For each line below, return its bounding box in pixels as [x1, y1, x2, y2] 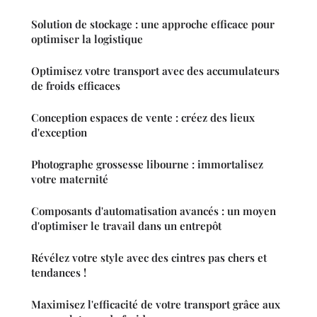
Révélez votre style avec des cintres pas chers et [31, 250, 267, 265]
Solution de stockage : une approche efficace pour [31, 16, 275, 31]
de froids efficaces [31, 78, 120, 93]
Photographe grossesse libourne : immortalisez [31, 156, 263, 171]
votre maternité [31, 171, 108, 186]
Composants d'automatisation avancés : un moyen [31, 203, 276, 218]
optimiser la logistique [31, 31, 143, 46]
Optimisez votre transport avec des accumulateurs [31, 63, 279, 78]
